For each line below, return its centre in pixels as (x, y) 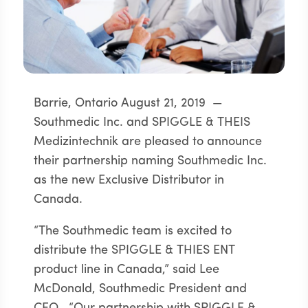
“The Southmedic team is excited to (132, 231)
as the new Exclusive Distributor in (129, 180)
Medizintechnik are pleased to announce (147, 142)
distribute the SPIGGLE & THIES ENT (134, 250)
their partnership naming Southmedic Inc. (150, 161)
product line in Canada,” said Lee (126, 269)
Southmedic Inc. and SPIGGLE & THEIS (142, 122)
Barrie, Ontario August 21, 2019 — (129, 103)
